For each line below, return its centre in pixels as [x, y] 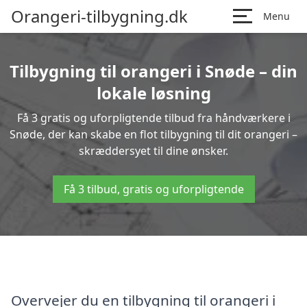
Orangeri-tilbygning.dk [99, 16]
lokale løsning [153, 93]
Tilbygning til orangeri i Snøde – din [153, 71]
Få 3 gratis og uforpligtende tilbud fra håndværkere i [153, 118]
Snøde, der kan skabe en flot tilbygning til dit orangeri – [153, 134]
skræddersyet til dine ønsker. [153, 151]
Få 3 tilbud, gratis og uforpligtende [153, 189]
